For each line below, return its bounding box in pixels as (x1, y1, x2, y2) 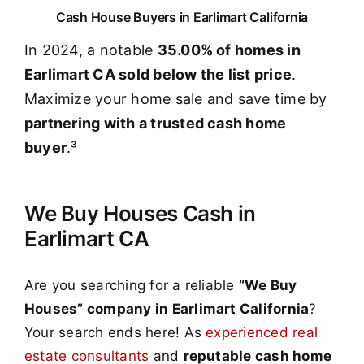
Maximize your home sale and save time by (24, 89, 327, 107)
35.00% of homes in (157, 41, 301, 58)
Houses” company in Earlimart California (24, 301, 310, 318)
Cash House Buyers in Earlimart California (55, 8, 309, 25)
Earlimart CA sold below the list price (24, 65, 292, 83)
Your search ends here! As (24, 324, 206, 341)
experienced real (206, 324, 318, 341)
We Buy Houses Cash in (24, 200, 256, 226)
